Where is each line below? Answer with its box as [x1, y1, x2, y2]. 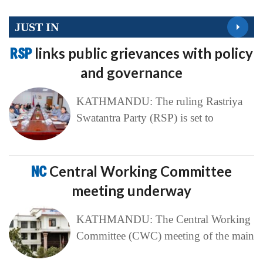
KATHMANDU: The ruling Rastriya [76, 95, 242, 108]
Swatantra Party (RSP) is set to [76, 112, 214, 124]
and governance [80, 64, 183, 82]
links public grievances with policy [35, 45, 253, 62]
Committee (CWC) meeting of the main [76, 230, 254, 242]
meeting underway [72, 182, 191, 200]
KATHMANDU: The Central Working [76, 213, 251, 226]
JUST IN [15, 20, 59, 33]
